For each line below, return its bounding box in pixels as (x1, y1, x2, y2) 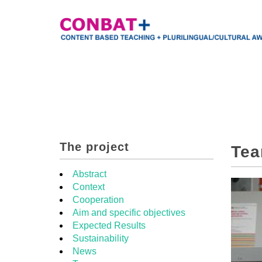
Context (73, 182, 105, 192)
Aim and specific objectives (73, 208, 185, 218)
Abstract (73, 169, 106, 179)
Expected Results (73, 220, 146, 230)
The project (60, 140, 129, 153)
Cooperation (73, 195, 124, 205)
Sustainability (73, 233, 129, 243)
